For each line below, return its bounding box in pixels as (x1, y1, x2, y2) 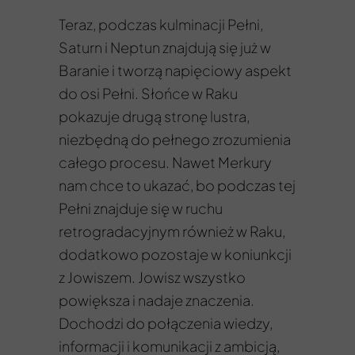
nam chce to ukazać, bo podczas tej (59, 176, 296, 194)
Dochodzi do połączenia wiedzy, (59, 314, 273, 332)
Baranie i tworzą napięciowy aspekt (59, 61, 292, 79)
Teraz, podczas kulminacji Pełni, (59, 15, 263, 33)
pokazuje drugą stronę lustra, (59, 107, 250, 125)
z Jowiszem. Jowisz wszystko (59, 268, 246, 286)
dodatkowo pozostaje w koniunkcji (59, 245, 292, 263)
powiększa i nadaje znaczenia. (59, 291, 254, 309)
